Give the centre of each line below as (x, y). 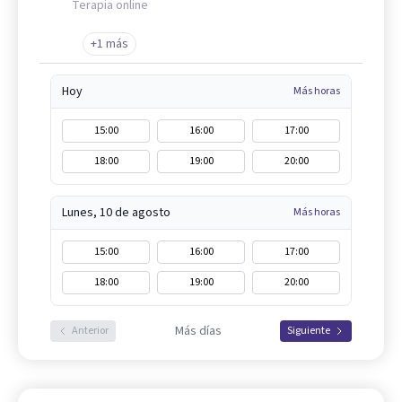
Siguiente (309, 331)
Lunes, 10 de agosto (116, 213)
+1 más (109, 44)
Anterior (90, 331)
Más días (198, 332)
